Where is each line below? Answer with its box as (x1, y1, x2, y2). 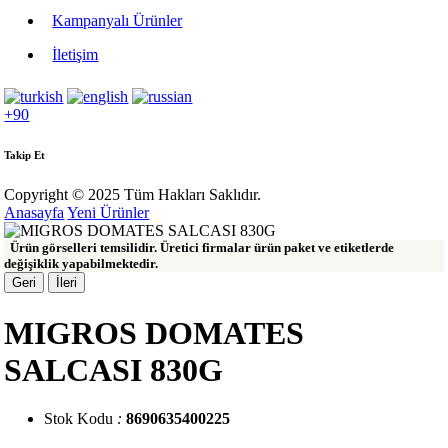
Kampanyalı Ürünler (52, 12, 183, 30)
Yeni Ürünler (67, 204, 150, 222)
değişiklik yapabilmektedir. (4, 256, 159, 272)
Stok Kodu (44, 410, 114, 428)
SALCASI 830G (4, 351, 224, 388)
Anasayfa (4, 204, 65, 222)
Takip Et (4, 149, 46, 162)
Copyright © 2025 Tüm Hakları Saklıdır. (4, 186, 262, 204)
